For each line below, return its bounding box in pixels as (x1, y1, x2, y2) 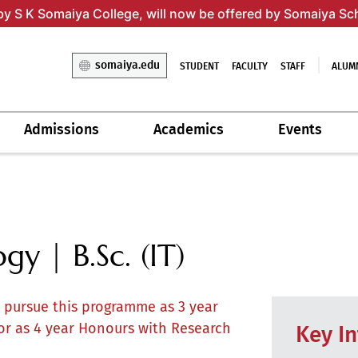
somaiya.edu (95, 60, 161, 72)
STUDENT (180, 62, 220, 72)
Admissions (23, 122, 99, 137)
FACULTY (232, 62, 268, 72)
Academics (153, 122, 224, 137)
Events (278, 122, 323, 137)
